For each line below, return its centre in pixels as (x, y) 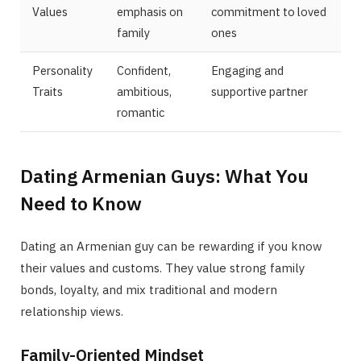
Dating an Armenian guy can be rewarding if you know (171, 246)
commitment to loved (269, 12)
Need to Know (81, 203)
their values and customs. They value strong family (162, 268)
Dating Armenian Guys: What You (164, 175)
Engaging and (247, 71)
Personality (62, 71)
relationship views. (72, 311)
